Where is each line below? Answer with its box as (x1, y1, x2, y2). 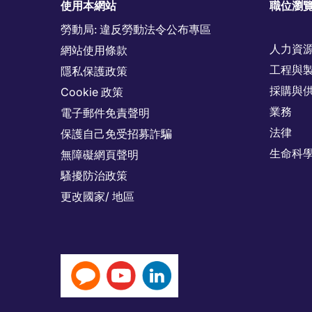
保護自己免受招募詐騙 (61, 126, 172, 141)
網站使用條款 (61, 42, 127, 57)
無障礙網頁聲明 (61, 147, 139, 162)
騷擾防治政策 (61, 168, 127, 182)
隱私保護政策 (61, 63, 127, 78)
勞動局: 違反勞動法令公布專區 (61, 22, 211, 36)
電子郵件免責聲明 (61, 105, 150, 120)
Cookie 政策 (61, 84, 123, 99)
